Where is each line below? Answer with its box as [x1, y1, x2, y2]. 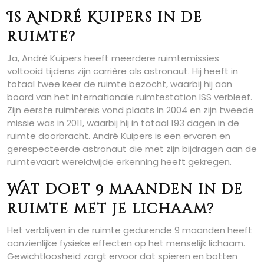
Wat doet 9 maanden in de [7, 180, 243, 199]
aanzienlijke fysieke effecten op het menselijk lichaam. [7, 236, 245, 249]
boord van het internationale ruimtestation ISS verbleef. [7, 90, 252, 103]
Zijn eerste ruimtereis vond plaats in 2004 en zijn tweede [7, 103, 254, 116]
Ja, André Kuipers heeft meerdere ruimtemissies [7, 51, 219, 64]
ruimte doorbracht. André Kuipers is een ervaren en [7, 129, 230, 142]
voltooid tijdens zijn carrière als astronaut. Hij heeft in [7, 64, 238, 77]
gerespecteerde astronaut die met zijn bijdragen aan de [7, 142, 257, 155]
